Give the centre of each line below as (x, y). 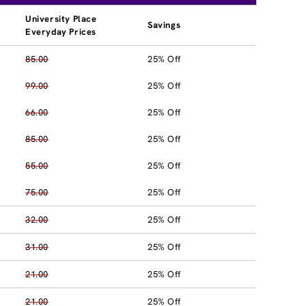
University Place (61, 18)
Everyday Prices (61, 31)
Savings (164, 25)
